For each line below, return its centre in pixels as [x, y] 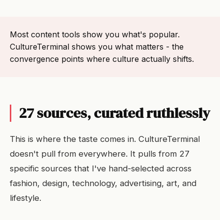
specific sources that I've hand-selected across [101, 168]
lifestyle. [26, 198]
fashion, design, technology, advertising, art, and [103, 183]
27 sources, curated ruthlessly [115, 113]
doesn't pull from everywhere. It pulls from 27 [100, 154]
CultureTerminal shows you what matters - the [97, 47]
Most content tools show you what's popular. [95, 34]
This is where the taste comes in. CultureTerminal [105, 139]
